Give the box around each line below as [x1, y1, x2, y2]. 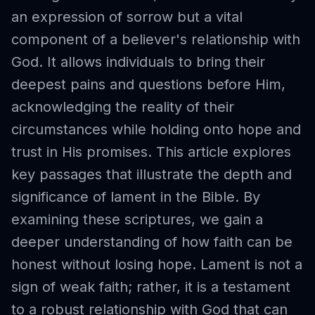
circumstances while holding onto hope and [11, 121, 301, 138]
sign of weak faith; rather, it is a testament [11, 278, 290, 295]
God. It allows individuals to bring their [11, 53, 265, 70]
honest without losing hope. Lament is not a [11, 256, 302, 273]
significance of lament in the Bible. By [11, 188, 260, 205]
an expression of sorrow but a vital [11, 8, 243, 25]
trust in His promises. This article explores [11, 143, 291, 160]
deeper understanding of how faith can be [11, 233, 292, 250]
